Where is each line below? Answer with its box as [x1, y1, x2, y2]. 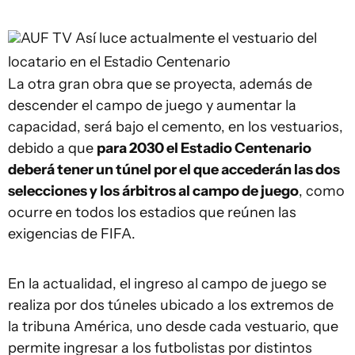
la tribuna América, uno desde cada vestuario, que [8, 318, 338, 335]
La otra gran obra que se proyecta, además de [8, 75, 312, 93]
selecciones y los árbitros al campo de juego [8, 182, 299, 200]
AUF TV [21, 29, 72, 47]
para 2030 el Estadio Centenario [97, 139, 311, 157]
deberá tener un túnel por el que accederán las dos [8, 161, 340, 178]
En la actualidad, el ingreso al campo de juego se [8, 275, 326, 292]
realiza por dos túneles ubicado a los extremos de [8, 296, 334, 314]
